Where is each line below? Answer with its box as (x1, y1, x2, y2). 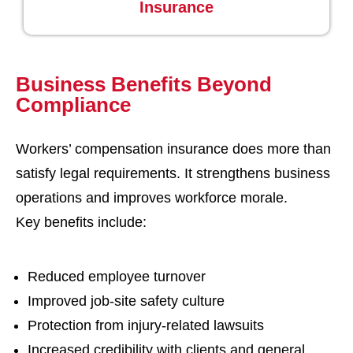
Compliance (16, 93, 131, 117)
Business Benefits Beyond (16, 72, 272, 96)
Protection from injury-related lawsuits (28, 318, 264, 333)
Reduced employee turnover (28, 269, 206, 284)
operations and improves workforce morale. (16, 190, 288, 206)
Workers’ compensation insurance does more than (16, 141, 331, 157)
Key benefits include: (16, 214, 147, 230)
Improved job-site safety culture (28, 293, 225, 309)
